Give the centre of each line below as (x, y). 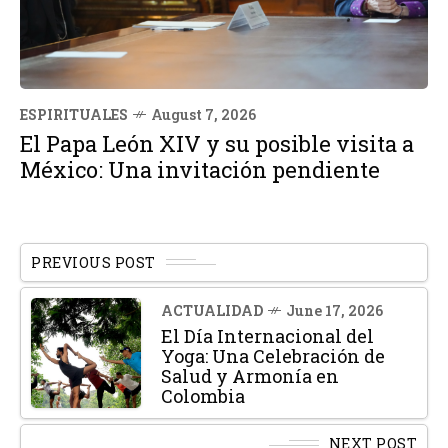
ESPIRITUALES (74, 114)
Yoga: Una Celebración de (273, 355)
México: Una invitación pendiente (200, 169)
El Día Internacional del (267, 335)
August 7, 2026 (203, 114)
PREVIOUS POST (93, 262)
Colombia (203, 395)
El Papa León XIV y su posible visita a (217, 143)
